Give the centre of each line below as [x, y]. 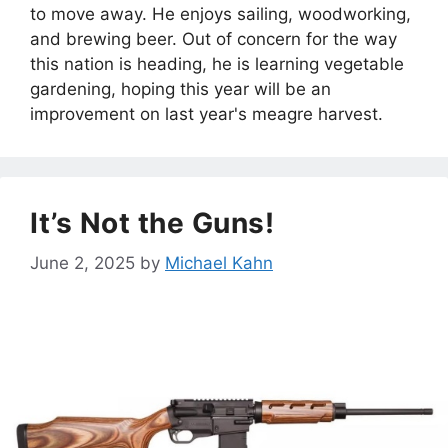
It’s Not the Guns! [152, 222]
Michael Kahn [219, 263]
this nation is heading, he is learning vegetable [217, 63]
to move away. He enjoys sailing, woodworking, [220, 13]
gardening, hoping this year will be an [180, 88]
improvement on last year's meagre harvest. [206, 113]
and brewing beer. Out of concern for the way [213, 38]
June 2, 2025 [82, 263]
